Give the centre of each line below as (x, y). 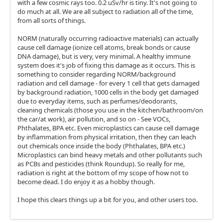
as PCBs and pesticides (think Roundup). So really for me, (101, 164)
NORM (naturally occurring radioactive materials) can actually (108, 38)
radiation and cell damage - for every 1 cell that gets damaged (109, 83)
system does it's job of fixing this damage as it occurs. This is (106, 65)
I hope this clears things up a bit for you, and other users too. (108, 200)
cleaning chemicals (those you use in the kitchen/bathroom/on (110, 110)
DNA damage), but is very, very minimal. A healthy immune (104, 56)
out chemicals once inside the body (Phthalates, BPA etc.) (101, 146)
